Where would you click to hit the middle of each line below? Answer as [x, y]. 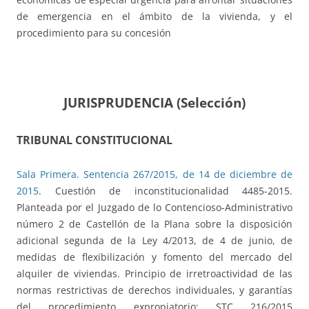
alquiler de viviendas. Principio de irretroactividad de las [154, 274]
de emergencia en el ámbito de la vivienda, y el [154, 17]
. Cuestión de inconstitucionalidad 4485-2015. [166, 191]
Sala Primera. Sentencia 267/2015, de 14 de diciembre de [154, 175]
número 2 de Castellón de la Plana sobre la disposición [154, 224]
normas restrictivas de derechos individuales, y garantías [154, 290]
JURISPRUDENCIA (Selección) [154, 103]
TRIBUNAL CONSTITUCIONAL [94, 140]
